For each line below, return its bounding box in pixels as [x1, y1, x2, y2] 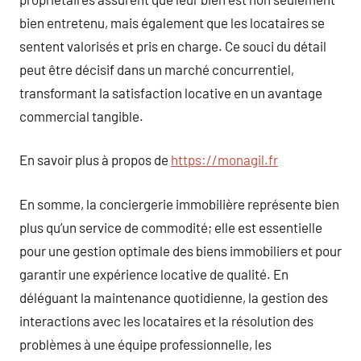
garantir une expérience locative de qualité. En [19, 265, 288, 282]
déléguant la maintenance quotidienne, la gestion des [19, 288, 328, 305]
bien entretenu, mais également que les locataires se [19, 14, 325, 31]
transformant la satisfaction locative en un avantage [19, 84, 322, 101]
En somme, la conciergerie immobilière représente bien [19, 195, 339, 212]
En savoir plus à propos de [19, 151, 171, 168]
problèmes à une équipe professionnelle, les [19, 335, 272, 352]
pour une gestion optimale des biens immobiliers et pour [19, 242, 342, 259]
